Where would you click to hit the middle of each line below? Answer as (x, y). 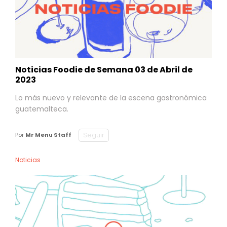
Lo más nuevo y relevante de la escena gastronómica (111, 98)
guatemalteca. (42, 109)
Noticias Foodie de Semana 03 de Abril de (104, 69)
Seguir (94, 135)
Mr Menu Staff (48, 135)
